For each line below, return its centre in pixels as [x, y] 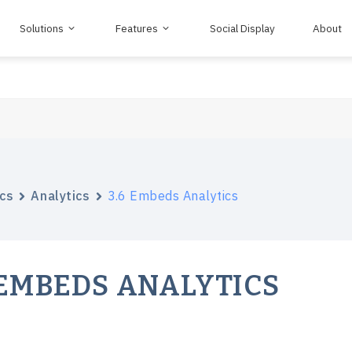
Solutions [42, 28]
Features [137, 28]
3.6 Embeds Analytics [172, 196]
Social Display [242, 28]
